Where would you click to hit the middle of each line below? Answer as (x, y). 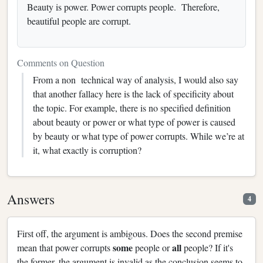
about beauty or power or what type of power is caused (134, 122)
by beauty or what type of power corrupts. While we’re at (139, 136)
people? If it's (207, 247)
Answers (31, 199)
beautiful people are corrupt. (80, 21)
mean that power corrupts (65, 247)
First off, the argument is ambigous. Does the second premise (130, 233)
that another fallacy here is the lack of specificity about (133, 93)
